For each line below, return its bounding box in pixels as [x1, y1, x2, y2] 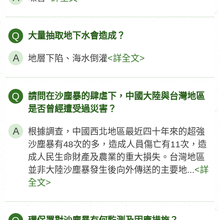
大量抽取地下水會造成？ [28, 31, 125, 41]
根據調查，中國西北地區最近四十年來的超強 [28, 127, 205, 137]
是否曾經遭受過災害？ [28, 104, 116, 114]
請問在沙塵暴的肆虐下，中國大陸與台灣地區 [28, 91, 205, 101]
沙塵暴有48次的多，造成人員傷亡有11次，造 [28, 139, 207, 149]
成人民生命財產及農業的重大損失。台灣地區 [28, 152, 205, 162]
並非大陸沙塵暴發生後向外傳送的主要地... [28, 165, 194, 175]
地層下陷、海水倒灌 [28, 54, 108, 63]
